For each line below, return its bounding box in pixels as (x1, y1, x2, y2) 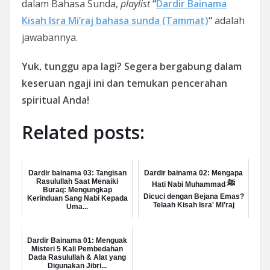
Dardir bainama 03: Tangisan (28, 168, 127, 177)
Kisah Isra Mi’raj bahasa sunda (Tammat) (22, 13, 209, 27)
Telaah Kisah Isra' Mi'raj (152, 200, 234, 209)
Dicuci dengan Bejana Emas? (143, 192, 244, 201)
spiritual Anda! (22, 93, 89, 107)
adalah (212, 13, 245, 27)
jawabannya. (22, 30, 78, 44)
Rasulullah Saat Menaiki (36, 177, 118, 186)
